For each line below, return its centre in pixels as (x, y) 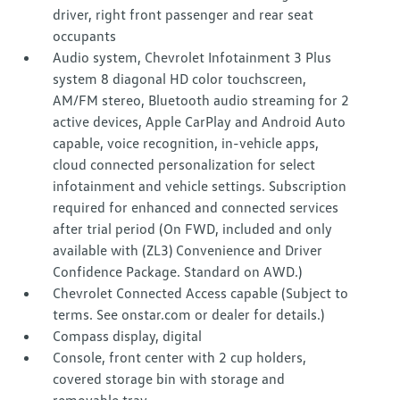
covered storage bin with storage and (169, 379)
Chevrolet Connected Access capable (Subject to (201, 293)
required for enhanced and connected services (196, 208)
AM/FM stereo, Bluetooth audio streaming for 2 (201, 100)
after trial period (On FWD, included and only (193, 229)
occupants (85, 36)
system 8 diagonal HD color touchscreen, (180, 79)
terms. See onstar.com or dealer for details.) (189, 315)
